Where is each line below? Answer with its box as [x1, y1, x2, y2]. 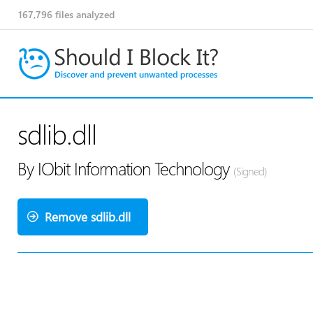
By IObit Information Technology [17, 156, 233, 180]
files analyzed [52, 8, 115, 21]
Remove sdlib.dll [45, 209, 131, 225]
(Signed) [233, 163, 267, 178]
